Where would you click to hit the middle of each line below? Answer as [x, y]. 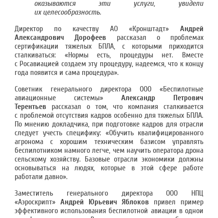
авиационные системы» [68, 98]
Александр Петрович [162, 98]
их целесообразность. [68, 12]
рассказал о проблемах [155, 37]
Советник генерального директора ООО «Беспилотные [109, 89]
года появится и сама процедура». [67, 73]
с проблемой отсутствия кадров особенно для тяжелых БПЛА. [109, 115]
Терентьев [33, 107]
